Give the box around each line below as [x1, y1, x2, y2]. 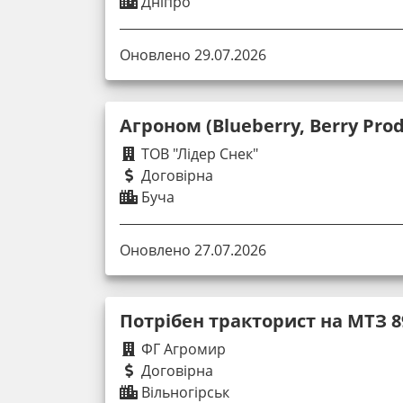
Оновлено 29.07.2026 [120, 44, 266, 65]
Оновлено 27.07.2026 [120, 239, 266, 260]
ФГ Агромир [138, 338, 226, 359]
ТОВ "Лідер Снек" [138, 143, 258, 164]
